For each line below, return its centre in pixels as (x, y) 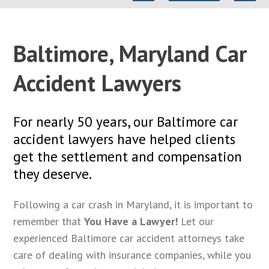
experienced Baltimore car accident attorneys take (129, 238)
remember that (49, 221)
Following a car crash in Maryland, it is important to (133, 204)
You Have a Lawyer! (131, 221)
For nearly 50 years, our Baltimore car (126, 121)
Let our (196, 221)
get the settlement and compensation (128, 156)
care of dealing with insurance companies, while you (132, 255)
